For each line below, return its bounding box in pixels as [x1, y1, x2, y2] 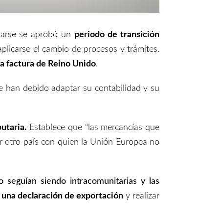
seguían [7, 176, 41, 186]
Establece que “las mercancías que [26, 123, 160, 132]
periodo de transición [74, 30, 160, 39]
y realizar [123, 191, 159, 200]
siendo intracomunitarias [40, 176, 141, 186]
